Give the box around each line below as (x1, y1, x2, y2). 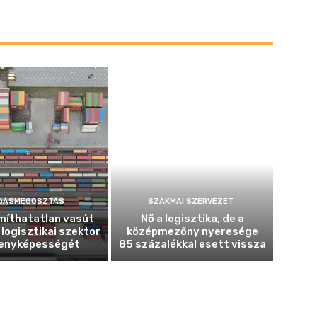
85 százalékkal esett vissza (118, 237, 266, 250)
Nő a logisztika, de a (140, 212, 244, 225)
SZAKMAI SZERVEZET (147, 196, 234, 206)
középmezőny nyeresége (126, 224, 258, 238)
